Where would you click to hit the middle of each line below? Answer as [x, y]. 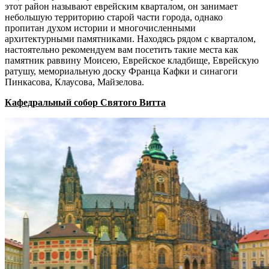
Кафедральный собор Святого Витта [85, 103]
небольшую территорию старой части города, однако [114, 17]
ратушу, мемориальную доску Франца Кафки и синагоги [121, 71]
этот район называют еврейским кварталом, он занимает [121, 7]
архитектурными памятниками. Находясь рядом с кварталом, [130, 39]
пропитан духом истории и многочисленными [100, 28]
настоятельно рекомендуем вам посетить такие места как [122, 50]
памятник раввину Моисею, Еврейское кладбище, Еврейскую [132, 61]
